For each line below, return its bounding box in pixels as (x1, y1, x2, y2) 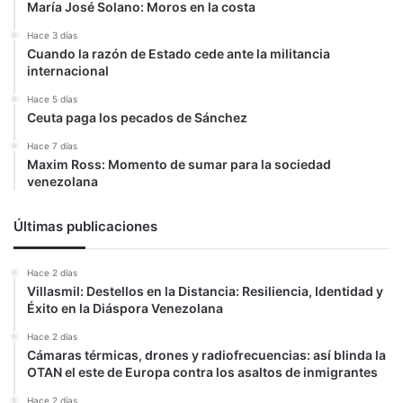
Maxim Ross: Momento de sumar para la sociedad (27, 157, 331, 172)
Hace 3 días (27, 30, 77, 40)
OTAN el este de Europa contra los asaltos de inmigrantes (27, 364, 378, 380)
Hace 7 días (27, 140, 77, 151)
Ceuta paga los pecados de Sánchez (27, 110, 247, 125)
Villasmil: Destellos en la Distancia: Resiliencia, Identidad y (27, 283, 383, 299)
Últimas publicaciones (13, 218, 157, 235)
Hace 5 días (27, 94, 77, 104)
